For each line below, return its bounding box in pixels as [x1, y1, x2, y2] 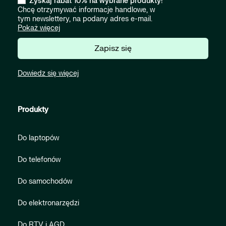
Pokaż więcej [18, 24, 60, 33]
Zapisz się [94, 43, 132, 54]
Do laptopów [18, 134, 59, 143]
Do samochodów [18, 177, 72, 186]
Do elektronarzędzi [18, 199, 79, 208]
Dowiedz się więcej [18, 69, 79, 78]
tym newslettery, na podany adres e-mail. [18, 15, 152, 24]
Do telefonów [18, 155, 61, 164]
